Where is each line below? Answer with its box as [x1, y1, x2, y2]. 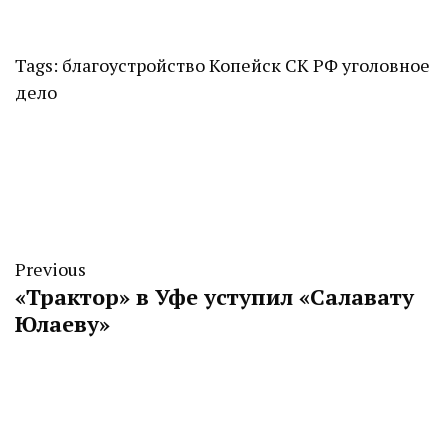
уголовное [342, 53, 430, 78]
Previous [15, 257, 86, 282]
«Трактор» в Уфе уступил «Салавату [15, 282, 414, 312]
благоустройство [62, 53, 205, 78]
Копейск [209, 53, 281, 78]
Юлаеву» [15, 309, 110, 339]
